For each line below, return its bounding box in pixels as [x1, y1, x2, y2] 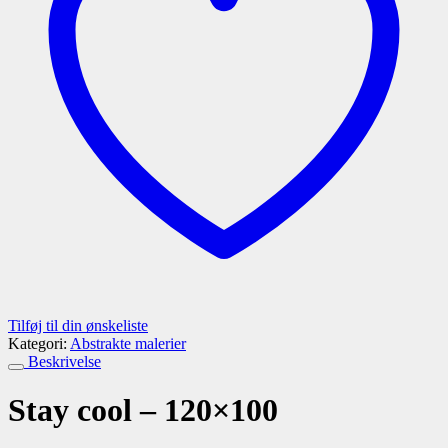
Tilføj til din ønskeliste [8, 316, 148, 334]
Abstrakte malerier [70, 334, 186, 352]
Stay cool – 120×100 [8, 392, 278, 429]
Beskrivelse [24, 352, 101, 370]
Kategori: [8, 334, 70, 352]
